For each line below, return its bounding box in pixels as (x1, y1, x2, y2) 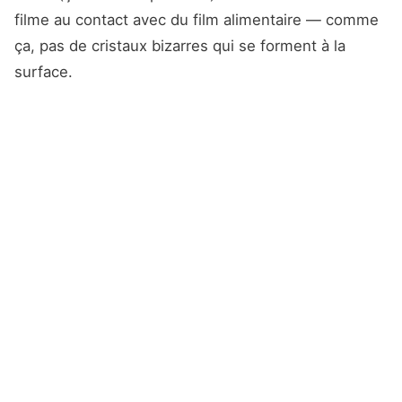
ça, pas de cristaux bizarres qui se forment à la (14, 36, 345, 55)
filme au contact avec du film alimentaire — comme (14, 10, 379, 29)
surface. (14, 62, 73, 81)
